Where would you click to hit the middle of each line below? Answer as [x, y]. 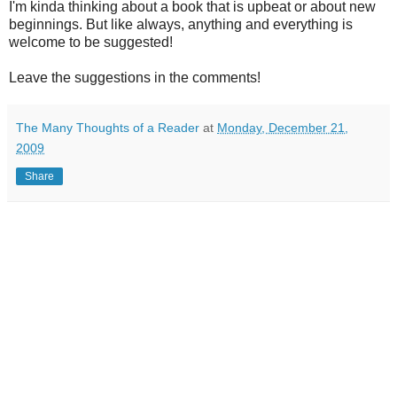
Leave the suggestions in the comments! [135, 77]
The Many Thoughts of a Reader [108, 127]
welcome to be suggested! [91, 42]
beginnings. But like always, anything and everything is [181, 24]
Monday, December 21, [283, 127]
